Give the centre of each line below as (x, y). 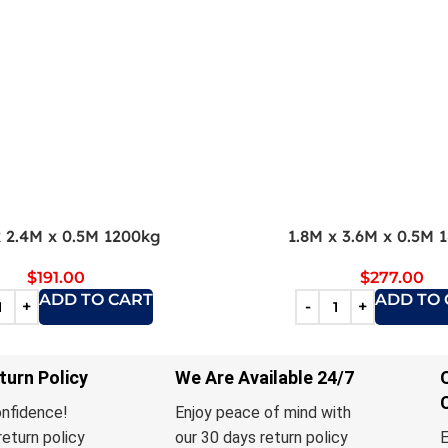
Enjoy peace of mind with (263, 412)
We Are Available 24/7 (265, 377)
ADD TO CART (96, 299)
